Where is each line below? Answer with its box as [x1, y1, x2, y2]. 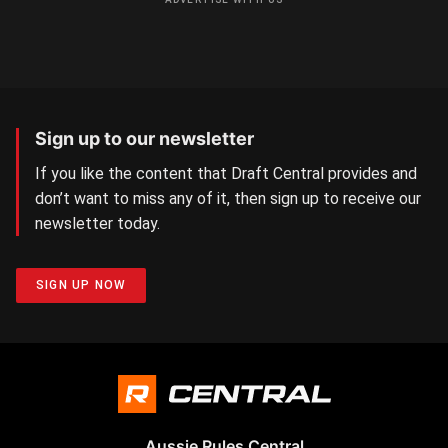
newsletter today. [35, 214, 160, 233]
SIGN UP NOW [36, 278, 127, 292]
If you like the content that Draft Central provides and [35, 164, 417, 183]
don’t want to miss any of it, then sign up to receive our [35, 189, 421, 208]
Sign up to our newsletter [35, 128, 254, 149]
